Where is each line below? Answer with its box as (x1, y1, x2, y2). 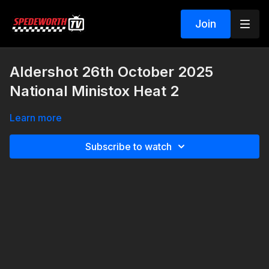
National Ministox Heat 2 (10, 82, 179, 100)
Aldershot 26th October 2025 (10, 63, 213, 80)
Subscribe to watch (85, 141, 172, 153)
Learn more (10, 112, 62, 124)
